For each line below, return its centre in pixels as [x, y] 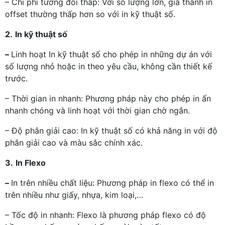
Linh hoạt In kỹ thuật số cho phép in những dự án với [111, 54]
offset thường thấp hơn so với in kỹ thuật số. [90, 14]
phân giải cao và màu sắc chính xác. [74, 143]
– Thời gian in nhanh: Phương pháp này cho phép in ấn [108, 98]
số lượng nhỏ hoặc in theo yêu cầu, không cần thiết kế [108, 66]
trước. [16, 78]
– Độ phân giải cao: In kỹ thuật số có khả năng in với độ [111, 131]
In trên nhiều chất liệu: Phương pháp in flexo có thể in [113, 183]
